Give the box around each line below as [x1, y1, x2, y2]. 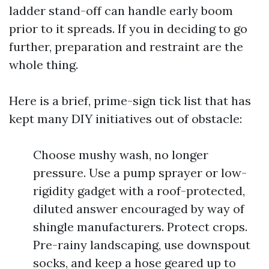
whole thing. [9, 57, 78, 72]
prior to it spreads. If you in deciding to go [9, 21, 247, 36]
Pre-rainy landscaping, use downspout [33, 237, 250, 252]
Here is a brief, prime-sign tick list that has [9, 93, 251, 108]
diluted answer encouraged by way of [33, 201, 244, 216]
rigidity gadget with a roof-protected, [33, 183, 245, 198]
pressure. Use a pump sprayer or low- [33, 165, 247, 180]
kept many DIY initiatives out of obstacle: [9, 111, 242, 126]
